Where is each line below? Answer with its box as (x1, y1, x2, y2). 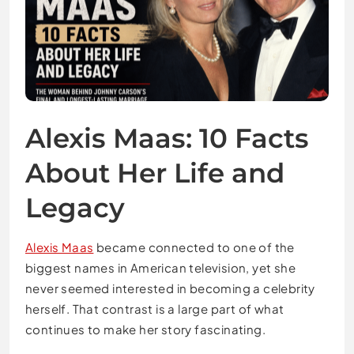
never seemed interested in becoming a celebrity (25, 281, 315, 296)
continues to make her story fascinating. (25, 322, 265, 337)
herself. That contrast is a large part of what (25, 301, 284, 317)
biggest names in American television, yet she (25, 260, 296, 276)
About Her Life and (25, 156, 284, 190)
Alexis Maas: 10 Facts (25, 122, 309, 156)
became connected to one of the (93, 239, 295, 255)
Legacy (25, 191, 125, 225)
